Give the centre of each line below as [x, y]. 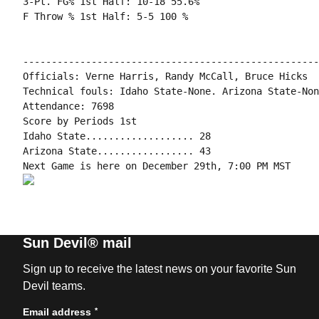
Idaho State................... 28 [116, 136]
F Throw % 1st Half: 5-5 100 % [105, 16]
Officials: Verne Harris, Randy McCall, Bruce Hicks [165, 76]
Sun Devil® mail [77, 243]
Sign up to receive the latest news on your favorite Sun [159, 269]
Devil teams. [54, 286]
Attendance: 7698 [68, 106]
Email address [57, 312]
